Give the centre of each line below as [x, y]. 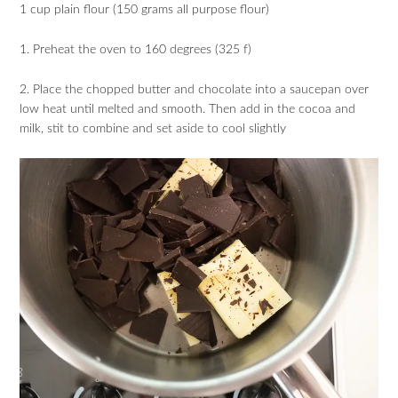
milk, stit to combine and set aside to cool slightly [153, 128]
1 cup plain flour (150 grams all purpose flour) [145, 10]
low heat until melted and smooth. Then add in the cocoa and [188, 109]
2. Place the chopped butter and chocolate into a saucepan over [195, 89]
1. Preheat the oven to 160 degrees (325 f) [136, 49]
